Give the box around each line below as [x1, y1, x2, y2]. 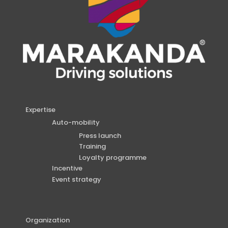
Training [78, 141, 106, 152]
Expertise [25, 104, 55, 115]
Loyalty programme [78, 152, 147, 162]
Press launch [78, 130, 121, 140]
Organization [25, 215, 70, 225]
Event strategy [52, 174, 102, 184]
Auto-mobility [52, 118, 100, 128]
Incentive [52, 163, 83, 174]
